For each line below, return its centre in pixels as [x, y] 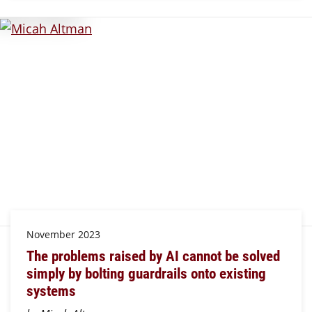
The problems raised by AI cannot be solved [153, 256]
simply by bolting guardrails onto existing [146, 273]
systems [51, 291]
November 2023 [63, 234]
